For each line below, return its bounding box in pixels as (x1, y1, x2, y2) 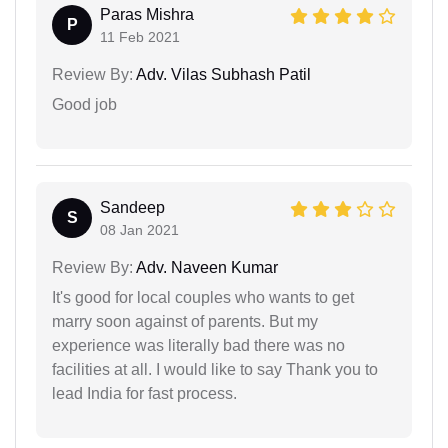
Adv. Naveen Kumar (133, 259, 278, 277)
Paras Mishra (100, 6, 194, 24)
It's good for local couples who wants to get (52, 289, 354, 307)
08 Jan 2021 (100, 222, 179, 239)
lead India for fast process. (52, 385, 237, 403)
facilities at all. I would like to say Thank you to (52, 361, 378, 379)
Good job (52, 96, 117, 114)
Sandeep (100, 199, 165, 217)
